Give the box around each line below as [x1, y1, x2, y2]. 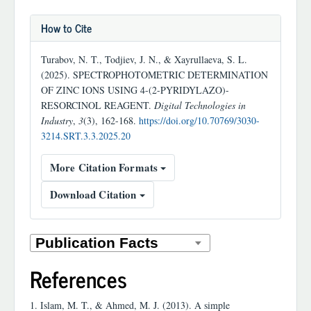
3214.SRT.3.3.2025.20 [41, 128, 131, 142]
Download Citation [50, 186, 140, 202]
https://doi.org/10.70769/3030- [139, 113, 260, 127]
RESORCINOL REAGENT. [41, 98, 154, 112]
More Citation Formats [50, 159, 161, 175]
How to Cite [41, 18, 92, 37]
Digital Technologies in [154, 98, 246, 112]
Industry [41, 113, 73, 127]
